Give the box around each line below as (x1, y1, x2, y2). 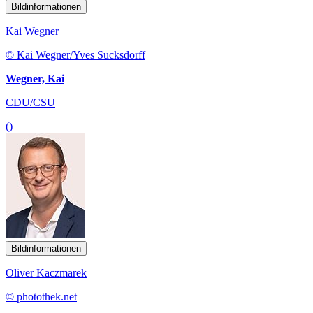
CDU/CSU (6, 96, 55, 108)
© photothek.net (6, 290, 77, 303)
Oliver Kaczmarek (6, 266, 87, 279)
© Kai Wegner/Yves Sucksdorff (6, 48, 145, 61)
